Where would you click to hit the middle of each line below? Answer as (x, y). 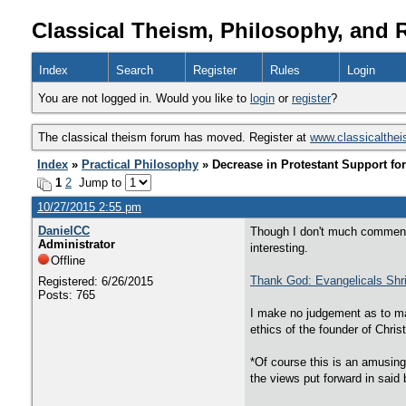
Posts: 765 (67, 295)
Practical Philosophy (140, 164)
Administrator (77, 244)
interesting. (279, 248)
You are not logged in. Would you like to (144, 98)
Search (135, 70)
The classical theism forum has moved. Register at (174, 137)
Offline (68, 261)
